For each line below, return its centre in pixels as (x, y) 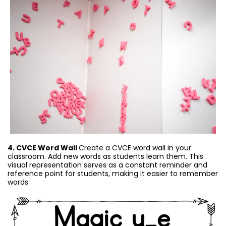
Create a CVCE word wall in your (135, 148)
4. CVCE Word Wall (43, 148)
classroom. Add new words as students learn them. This (105, 156)
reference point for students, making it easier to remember (113, 173)
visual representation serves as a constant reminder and (107, 165)
